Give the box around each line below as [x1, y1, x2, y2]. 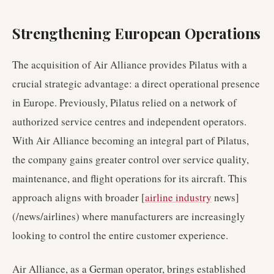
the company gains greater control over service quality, [12, 152, 249, 166]
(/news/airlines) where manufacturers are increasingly [12, 209, 245, 223]
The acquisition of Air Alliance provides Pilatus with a [12, 57, 247, 72]
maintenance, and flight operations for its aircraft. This [12, 171, 247, 185]
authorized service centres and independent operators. [12, 114, 246, 128]
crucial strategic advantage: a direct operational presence [12, 76, 260, 91]
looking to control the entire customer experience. [12, 228, 228, 242]
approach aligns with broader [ [12, 190, 145, 204]
